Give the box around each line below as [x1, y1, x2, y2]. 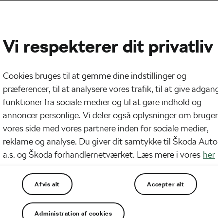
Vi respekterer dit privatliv [3, 36, 213, 57]
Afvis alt [35, 181, 60, 188]
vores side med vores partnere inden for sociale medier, [3, 123, 209, 133]
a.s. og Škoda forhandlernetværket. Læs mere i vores [3, 149, 200, 160]
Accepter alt [147, 181, 184, 188]
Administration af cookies [35, 210, 112, 217]
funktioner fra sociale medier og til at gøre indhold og [3, 97, 201, 107]
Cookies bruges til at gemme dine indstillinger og [3, 71, 186, 81]
